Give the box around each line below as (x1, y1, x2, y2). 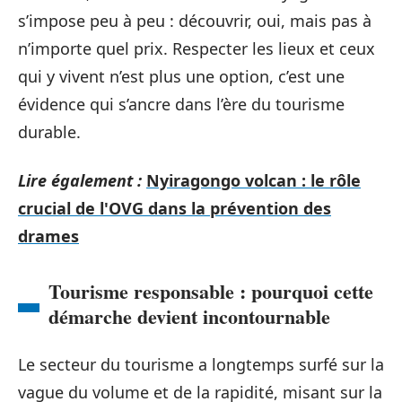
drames (18, 224, 79, 247)
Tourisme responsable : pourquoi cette (48, 275, 373, 306)
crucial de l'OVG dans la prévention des (18, 197, 331, 219)
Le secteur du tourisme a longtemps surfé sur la (18, 353, 384, 375)
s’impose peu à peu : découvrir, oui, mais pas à (18, 10, 371, 31)
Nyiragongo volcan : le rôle (146, 169, 361, 191)
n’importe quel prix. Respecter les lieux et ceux (18, 38, 375, 59)
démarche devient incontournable (48, 301, 330, 331)
